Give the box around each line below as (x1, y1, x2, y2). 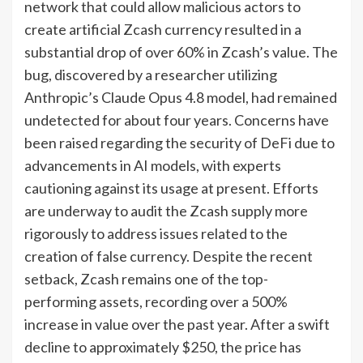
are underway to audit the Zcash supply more (24, 201, 308, 220)
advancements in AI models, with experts (24, 156, 281, 174)
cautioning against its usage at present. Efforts (24, 178, 318, 197)
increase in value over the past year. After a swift (24, 314, 330, 333)
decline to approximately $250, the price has (24, 337, 301, 356)
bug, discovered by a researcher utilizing (24, 65, 277, 83)
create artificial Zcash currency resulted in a (24, 19, 301, 38)
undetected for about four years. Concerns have (24, 110, 329, 129)
